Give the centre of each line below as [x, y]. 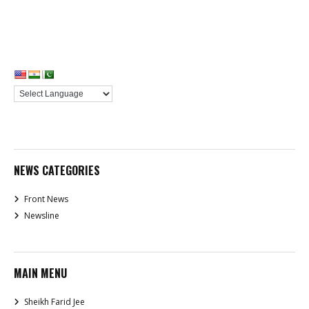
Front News [46, 199]
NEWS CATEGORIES [57, 171]
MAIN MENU [40, 273]
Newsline [42, 216]
